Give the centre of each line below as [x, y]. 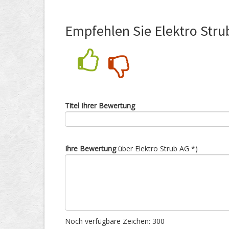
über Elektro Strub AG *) [157, 148]
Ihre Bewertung [90, 148]
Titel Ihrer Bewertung [100, 106]
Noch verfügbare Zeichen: [109, 221]
